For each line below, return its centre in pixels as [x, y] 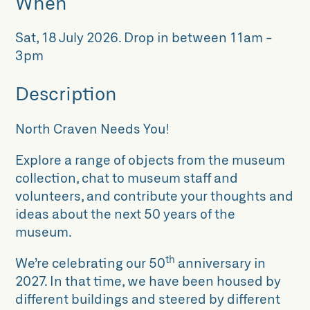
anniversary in [221, 262]
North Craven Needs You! [93, 128]
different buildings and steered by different [148, 298]
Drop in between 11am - [199, 37]
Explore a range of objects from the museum [151, 159]
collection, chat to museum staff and [127, 177]
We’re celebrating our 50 [91, 262]
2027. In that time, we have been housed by [148, 280]
